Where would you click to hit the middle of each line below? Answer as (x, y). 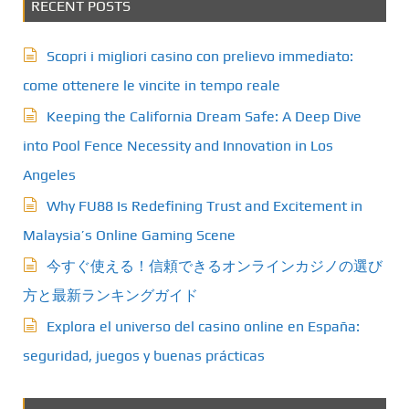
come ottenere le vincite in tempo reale (152, 85)
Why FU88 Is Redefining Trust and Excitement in (204, 205)
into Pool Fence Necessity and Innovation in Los (178, 145)
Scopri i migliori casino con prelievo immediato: (200, 56)
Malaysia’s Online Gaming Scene (129, 235)
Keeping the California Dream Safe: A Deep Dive (204, 116)
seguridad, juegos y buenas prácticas (144, 355)
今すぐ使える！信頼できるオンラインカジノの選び (215, 266)
